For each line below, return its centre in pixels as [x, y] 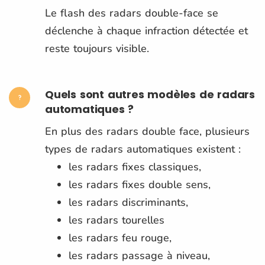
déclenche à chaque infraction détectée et [146, 30]
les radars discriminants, [130, 202]
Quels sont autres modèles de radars [150, 94]
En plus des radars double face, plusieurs [147, 131]
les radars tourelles [118, 220]
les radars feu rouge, [120, 237]
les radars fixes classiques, [137, 167]
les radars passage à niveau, [139, 255]
